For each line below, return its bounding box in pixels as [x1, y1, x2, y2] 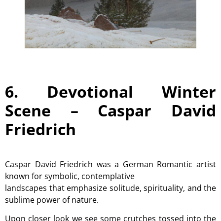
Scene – [5, 99, 98, 121]
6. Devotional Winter [5, 80, 216, 102]
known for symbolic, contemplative [5, 170, 135, 182]
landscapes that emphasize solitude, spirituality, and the [5, 182, 216, 193]
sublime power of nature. [5, 194, 99, 205]
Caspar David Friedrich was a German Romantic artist [5, 158, 216, 170]
